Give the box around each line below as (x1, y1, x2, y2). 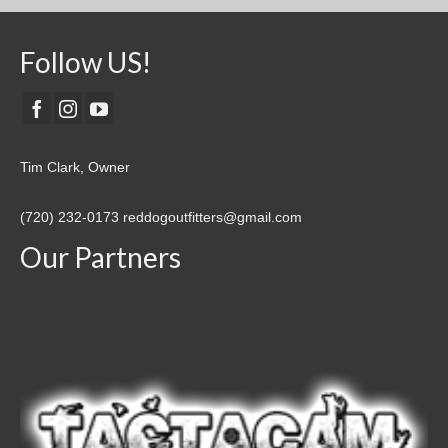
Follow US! (20, 45, 151, 80)
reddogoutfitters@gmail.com (123, 208, 302, 225)
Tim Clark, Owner (20, 158, 130, 175)
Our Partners (20, 239, 181, 274)
